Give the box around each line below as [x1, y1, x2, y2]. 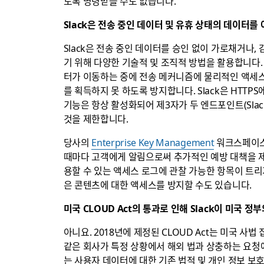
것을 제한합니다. [63, 111, 128, 126]
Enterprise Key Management [91, 134, 214, 149]
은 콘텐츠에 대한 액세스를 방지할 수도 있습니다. [63, 177, 252, 192]
